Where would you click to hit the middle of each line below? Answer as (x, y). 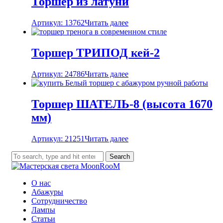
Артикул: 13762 (58, 23)
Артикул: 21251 (58, 138)
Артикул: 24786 (58, 74)
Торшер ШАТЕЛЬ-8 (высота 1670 (122, 104)
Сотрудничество (59, 201)
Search (120, 156)
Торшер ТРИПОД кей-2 (96, 53)
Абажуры (47, 192)
